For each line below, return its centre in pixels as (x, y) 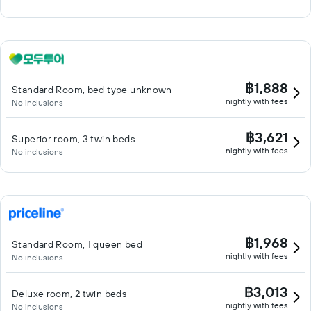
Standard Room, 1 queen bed (77, 244)
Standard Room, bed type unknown (92, 90)
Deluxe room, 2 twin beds (69, 294)
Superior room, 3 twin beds (73, 139)
